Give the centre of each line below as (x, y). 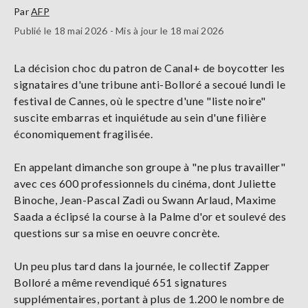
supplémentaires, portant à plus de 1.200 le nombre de (149, 298)
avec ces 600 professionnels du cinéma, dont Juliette (145, 183)
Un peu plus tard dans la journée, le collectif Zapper (142, 265)
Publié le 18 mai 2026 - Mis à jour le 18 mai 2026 (119, 30)
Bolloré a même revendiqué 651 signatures (120, 282)
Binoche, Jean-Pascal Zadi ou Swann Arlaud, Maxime (145, 199)
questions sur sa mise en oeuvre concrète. (118, 232)
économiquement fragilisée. (83, 133)
